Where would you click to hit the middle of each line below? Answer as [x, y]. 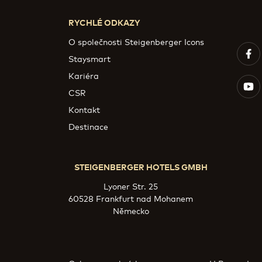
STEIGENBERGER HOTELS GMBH [141, 166]
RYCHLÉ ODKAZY [104, 22]
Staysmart [89, 58]
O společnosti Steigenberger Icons [136, 41]
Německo [131, 210]
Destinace [88, 126]
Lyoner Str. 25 [131, 186]
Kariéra [84, 75]
